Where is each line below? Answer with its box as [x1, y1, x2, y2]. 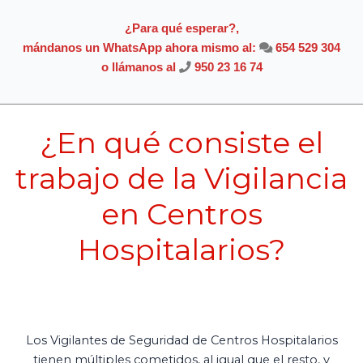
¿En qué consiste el [40, 125, 323, 161]
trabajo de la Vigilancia [15, 160, 348, 197]
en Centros [100, 196, 263, 233]
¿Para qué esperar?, [124, 21, 239, 35]
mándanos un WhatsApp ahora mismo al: [23, 41, 259, 54]
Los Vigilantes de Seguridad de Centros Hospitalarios [25, 332, 338, 348]
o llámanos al [100, 60, 179, 74]
